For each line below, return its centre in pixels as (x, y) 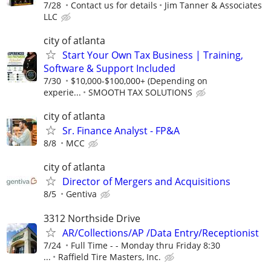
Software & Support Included (109, 68)
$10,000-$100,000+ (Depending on (139, 80)
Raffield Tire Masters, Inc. (109, 256)
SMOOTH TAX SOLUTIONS (140, 92)
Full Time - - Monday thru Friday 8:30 (145, 245)
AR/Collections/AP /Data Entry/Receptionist (161, 233)
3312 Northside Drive (92, 218)
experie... (62, 92)
